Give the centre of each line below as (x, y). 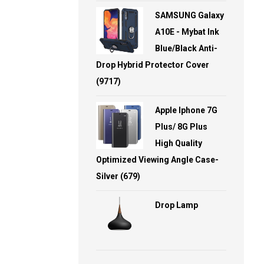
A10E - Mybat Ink (187, 32)
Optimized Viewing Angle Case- (158, 160)
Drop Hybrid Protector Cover (153, 65)
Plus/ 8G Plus (181, 127)
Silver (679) (118, 176)
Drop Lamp (177, 205)
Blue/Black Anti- (187, 48)
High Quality (179, 143)
